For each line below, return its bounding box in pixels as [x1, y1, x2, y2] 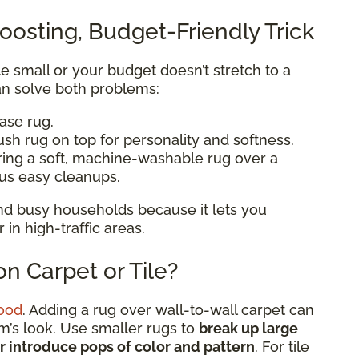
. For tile [255, 337, 309, 355]
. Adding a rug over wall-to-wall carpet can [22, 301, 314, 318]
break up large [199, 319, 298, 337]
